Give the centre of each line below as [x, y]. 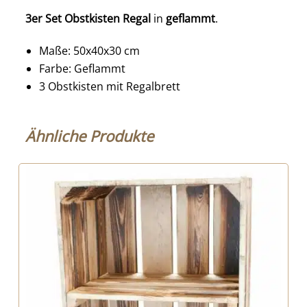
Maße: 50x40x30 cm [89, 50]
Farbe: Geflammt [82, 68]
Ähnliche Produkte [89, 135]
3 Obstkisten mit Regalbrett [109, 86]
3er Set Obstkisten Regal [89, 18]
